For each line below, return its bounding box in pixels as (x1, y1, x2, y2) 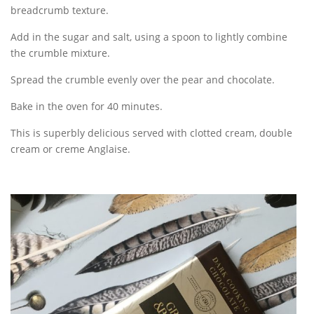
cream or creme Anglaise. (11, 142, 130, 156)
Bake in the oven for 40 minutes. (11, 100, 163, 113)
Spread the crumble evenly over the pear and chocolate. (11, 73, 275, 86)
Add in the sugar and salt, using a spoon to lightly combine (11, 30, 287, 43)
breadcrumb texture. (11, 4, 109, 17)
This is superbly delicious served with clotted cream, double (11, 126, 292, 139)
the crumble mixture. (11, 46, 110, 60)
